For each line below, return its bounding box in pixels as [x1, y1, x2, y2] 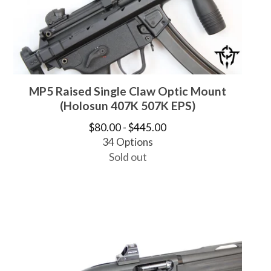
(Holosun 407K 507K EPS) [60, 98, 196, 113]
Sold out [108, 150, 147, 163]
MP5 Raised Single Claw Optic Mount [29, 83, 227, 98]
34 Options [102, 135, 154, 148]
